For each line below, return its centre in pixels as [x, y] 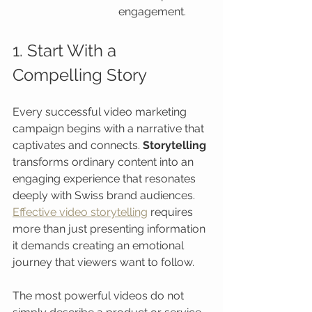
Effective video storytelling [80, 212]
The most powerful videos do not [100, 296]
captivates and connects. [78, 145]
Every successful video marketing [101, 112]
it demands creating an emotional [100, 245]
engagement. [152, 11]
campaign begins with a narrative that [110, 128]
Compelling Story [80, 75]
